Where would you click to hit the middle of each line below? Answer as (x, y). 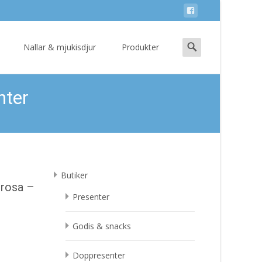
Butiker (74, 175)
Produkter (140, 47)
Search (195, 43)
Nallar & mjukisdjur (60, 47)
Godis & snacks (102, 226)
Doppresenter (99, 255)
